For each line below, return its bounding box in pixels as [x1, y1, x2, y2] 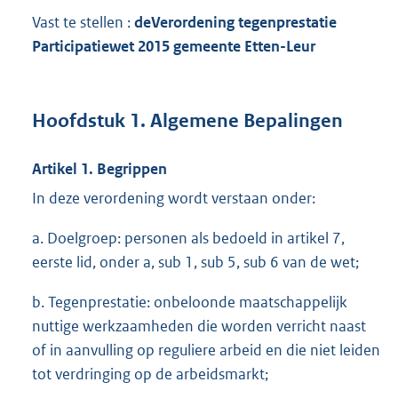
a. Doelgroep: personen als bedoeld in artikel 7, [32, 227, 345, 248]
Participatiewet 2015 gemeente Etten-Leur [32, 36, 315, 57]
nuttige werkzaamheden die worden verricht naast [32, 315, 366, 336]
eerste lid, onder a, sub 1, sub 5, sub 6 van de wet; [32, 251, 359, 272]
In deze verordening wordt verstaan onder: [32, 187, 315, 208]
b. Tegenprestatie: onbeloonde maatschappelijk [32, 291, 347, 312]
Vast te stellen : [32, 12, 134, 33]
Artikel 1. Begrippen [32, 158, 167, 179]
